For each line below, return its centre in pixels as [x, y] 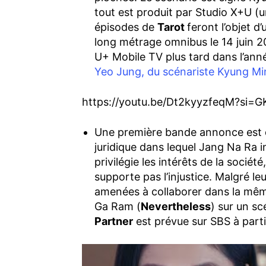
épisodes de [126, 27]
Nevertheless [176, 207]
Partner [114, 221]
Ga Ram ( [118, 207]
